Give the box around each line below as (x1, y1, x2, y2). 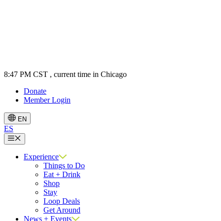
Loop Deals (43, 196, 80, 205)
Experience (24, 152, 59, 161)
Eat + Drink (43, 170, 80, 179)
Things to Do (43, 161, 85, 170)
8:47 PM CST (4, 70, 48, 79)
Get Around (43, 205, 80, 214)
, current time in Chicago (50, 70, 127, 79)
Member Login (24, 96, 71, 105)
